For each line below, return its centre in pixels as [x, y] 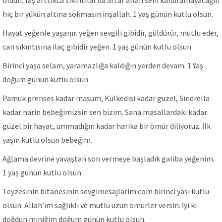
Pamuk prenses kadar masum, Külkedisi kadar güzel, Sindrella [106, 98]
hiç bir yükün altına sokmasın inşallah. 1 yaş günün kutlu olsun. [108, 14]
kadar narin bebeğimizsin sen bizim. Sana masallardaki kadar [105, 112]
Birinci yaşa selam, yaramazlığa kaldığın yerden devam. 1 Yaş [103, 65]
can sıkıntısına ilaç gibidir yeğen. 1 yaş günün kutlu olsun [97, 47]
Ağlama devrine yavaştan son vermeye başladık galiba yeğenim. [109, 159]
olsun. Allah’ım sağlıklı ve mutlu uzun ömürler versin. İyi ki [100, 205]
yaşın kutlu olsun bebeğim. [47, 140]
